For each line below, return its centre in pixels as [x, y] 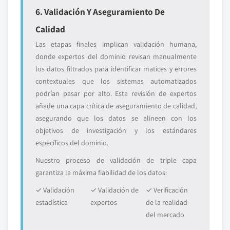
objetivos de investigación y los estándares [116, 130]
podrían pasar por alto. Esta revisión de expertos [116, 93]
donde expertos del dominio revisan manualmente [116, 56]
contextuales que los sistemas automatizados [116, 81]
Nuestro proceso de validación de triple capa [116, 160]
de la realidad [166, 202]
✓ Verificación [167, 190]
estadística [52, 202]
